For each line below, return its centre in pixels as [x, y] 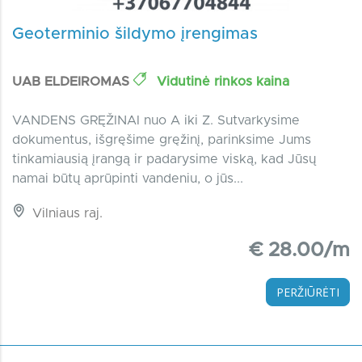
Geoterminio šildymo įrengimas [135, 34]
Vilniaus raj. [65, 214]
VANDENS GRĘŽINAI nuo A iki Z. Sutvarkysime [156, 121]
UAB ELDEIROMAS [73, 82]
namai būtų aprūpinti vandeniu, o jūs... [128, 179]
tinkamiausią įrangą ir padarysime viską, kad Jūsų [164, 160]
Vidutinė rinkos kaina [221, 82]
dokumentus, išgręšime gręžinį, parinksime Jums [162, 140]
